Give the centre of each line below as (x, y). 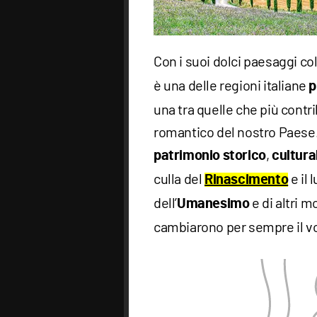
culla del (179, 179)
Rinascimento (247, 180)
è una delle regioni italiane (231, 85)
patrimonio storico (210, 156)
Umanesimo (213, 204)
